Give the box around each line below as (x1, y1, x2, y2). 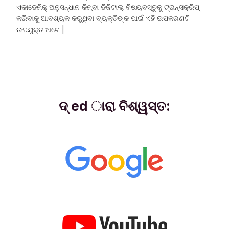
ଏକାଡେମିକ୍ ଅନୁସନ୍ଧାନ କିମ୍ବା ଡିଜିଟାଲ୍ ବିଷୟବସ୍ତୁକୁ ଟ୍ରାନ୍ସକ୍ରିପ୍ (16, 2, 200, 11)
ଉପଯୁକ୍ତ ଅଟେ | (16, 25, 67, 34)
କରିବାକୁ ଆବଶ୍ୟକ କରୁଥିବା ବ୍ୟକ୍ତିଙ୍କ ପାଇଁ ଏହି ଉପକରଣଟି (16, 13, 190, 22)
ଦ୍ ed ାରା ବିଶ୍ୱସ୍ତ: (59, 98, 170, 114)
